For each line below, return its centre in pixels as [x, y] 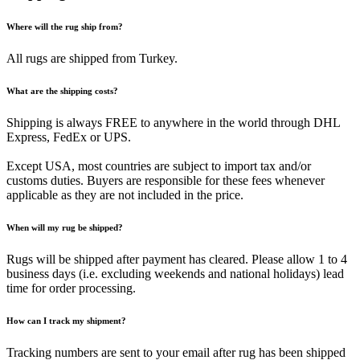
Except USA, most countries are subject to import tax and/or [159, 166]
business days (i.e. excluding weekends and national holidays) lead [175, 273]
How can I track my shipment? [66, 320]
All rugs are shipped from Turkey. [92, 58]
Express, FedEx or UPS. [69, 137]
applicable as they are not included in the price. [125, 194]
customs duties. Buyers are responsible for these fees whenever [166, 180]
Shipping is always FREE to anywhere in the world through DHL [173, 122]
